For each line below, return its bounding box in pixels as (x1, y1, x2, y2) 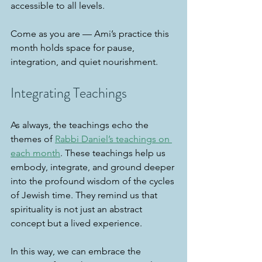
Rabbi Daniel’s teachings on (55, 133, 172, 144)
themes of (11, 133, 55, 144)
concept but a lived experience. (11, 218, 142, 229)
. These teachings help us (60, 147, 168, 158)
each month (11, 147, 60, 158)
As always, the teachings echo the (11, 119, 151, 130)
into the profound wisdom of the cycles (11, 175, 177, 187)
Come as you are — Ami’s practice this (11, 28, 171, 39)
